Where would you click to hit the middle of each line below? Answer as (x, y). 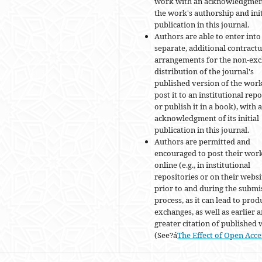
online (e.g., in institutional (202, 165)
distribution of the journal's (204, 72)
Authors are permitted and (202, 142)
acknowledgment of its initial (207, 118)
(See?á (166, 235)
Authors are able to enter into (208, 37)
